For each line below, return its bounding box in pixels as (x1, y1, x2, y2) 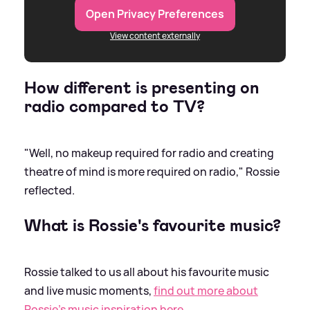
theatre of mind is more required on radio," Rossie (24, 163, 280, 179)
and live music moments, (24, 282, 154, 298)
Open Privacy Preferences (86, 6, 224, 21)
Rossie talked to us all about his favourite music (24, 264, 269, 280)
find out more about (154, 282, 258, 298)
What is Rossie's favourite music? (24, 214, 281, 237)
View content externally (110, 29, 200, 42)
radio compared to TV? (24, 95, 205, 118)
